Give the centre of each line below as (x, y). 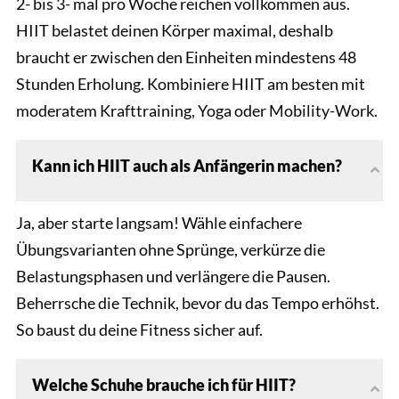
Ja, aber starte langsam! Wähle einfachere (159, 223)
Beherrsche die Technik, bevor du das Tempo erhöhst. (198, 303)
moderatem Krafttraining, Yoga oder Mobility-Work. (197, 111)
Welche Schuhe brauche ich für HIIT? (164, 385)
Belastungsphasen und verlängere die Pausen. (173, 277)
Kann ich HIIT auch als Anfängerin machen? (187, 166)
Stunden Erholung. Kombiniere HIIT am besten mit (191, 84)
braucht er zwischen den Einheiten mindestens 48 (186, 57)
